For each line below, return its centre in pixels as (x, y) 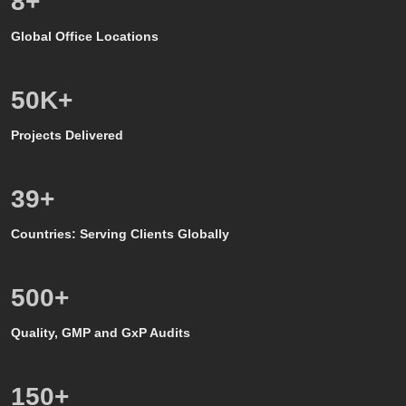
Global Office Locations (85, 36)
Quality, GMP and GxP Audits (101, 332)
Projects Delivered (67, 135)
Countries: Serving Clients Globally (120, 233)
